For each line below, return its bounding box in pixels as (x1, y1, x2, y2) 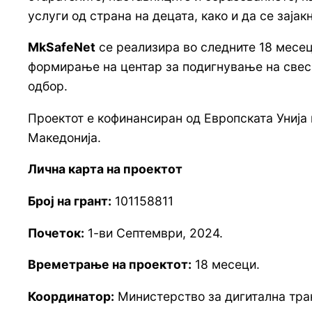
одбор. (28, 79, 68, 94)
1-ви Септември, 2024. (84, 225, 223, 240)
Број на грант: (28, 193, 111, 208)
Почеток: (28, 225, 84, 240)
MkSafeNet (28, 40, 95, 55)
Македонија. (28, 130, 104, 145)
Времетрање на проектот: (28, 257, 192, 272)
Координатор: (28, 288, 114, 304)
